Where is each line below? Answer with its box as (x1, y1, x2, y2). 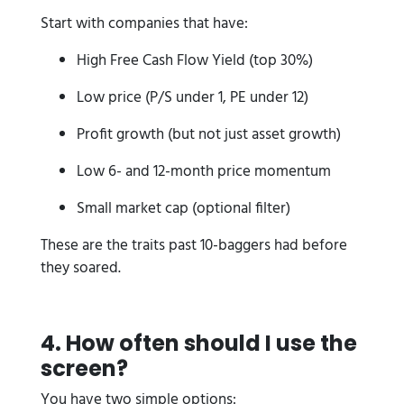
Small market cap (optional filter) (77, 197, 290, 221)
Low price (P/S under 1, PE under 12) (77, 86, 308, 110)
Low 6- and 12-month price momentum (77, 160, 331, 184)
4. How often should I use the (41, 328, 357, 358)
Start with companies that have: (41, 12, 248, 36)
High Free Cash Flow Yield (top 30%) (77, 49, 313, 73)
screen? (41, 353, 128, 383)
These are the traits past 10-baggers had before (41, 234, 347, 258)
